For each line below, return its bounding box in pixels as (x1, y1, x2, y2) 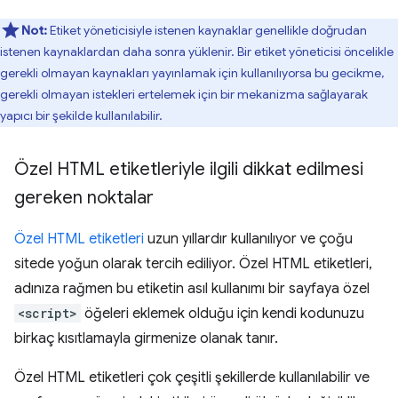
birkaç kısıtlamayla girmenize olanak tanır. (14, 330, 278, 347)
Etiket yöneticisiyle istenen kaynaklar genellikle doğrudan (47, 22, 367, 38)
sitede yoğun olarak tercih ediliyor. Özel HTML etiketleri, (14, 255, 372, 273)
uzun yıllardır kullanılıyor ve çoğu (144, 230, 353, 248)
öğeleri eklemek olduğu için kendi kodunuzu (81, 305, 364, 322)
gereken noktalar (14, 187, 154, 209)
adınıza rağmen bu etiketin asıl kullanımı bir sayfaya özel (14, 280, 370, 298)
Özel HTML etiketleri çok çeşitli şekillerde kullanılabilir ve (14, 369, 370, 386)
